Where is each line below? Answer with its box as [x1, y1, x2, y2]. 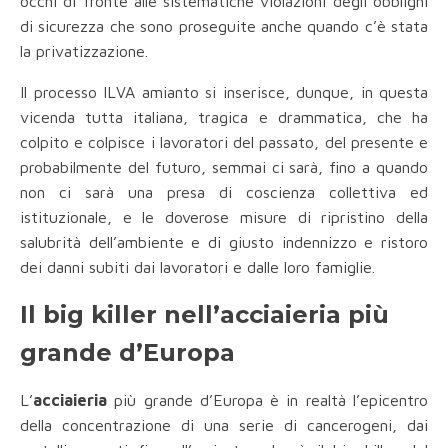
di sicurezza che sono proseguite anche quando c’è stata [20, 17, 428, 36]
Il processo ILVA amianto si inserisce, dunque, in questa [20, 83, 428, 102]
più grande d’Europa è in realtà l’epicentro [107, 391, 428, 410]
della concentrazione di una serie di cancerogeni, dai [20, 416, 428, 435]
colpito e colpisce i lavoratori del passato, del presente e [20, 133, 428, 152]
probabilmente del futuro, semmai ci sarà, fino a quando [20, 158, 428, 177]
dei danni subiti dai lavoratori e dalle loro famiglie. [20, 258, 375, 277]
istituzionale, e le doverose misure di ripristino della [20, 208, 428, 227]
